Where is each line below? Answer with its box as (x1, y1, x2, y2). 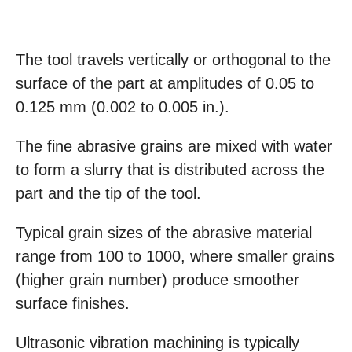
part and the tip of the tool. (16, 185, 201, 202)
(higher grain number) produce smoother (16, 271, 299, 288)
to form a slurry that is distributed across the (16, 161, 324, 178)
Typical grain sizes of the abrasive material (16, 224, 312, 241)
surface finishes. (16, 295, 130, 312)
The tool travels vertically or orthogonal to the (16, 51, 331, 68)
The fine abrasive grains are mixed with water (16, 137, 332, 155)
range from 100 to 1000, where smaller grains (16, 247, 335, 265)
